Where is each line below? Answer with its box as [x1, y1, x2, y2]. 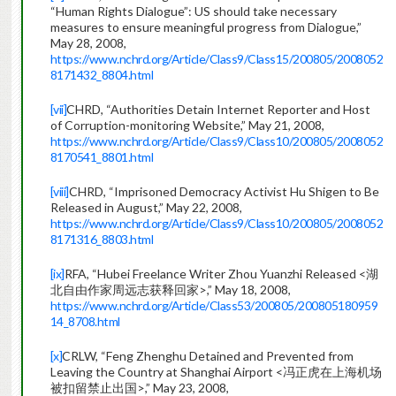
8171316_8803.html [49, 232, 154, 247]
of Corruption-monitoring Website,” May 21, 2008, [49, 118, 324, 133]
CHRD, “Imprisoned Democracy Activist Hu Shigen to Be [68, 184, 379, 200]
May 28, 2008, [49, 35, 126, 51]
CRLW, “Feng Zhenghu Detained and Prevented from [62, 348, 354, 364]
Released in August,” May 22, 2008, [49, 200, 242, 216]
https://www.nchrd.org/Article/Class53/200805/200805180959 [49, 298, 378, 314]
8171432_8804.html [49, 67, 154, 83]
